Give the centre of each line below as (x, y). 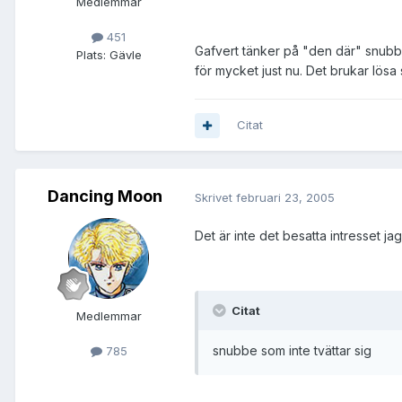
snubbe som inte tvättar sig (292, 351)
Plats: (91, 54)
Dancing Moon (105, 197)
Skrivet (215, 197)
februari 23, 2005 (285, 197)
